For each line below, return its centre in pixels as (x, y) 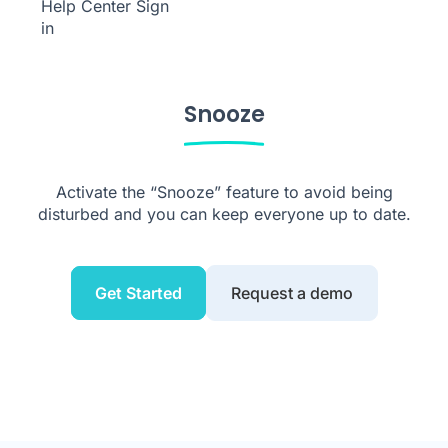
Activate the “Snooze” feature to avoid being (224, 192)
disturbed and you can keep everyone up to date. (224, 214)
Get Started (138, 293)
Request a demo (291, 293)
